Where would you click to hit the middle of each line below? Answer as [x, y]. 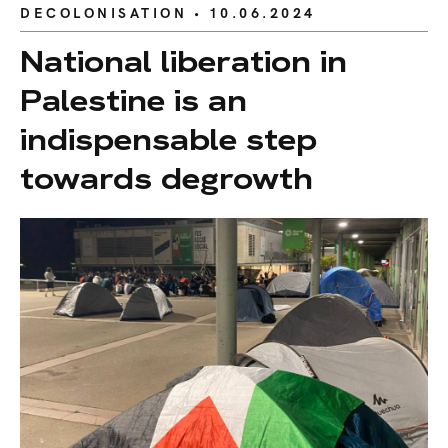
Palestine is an [133, 101]
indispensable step [168, 140]
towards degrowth [166, 179]
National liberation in [183, 62]
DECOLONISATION [103, 14]
